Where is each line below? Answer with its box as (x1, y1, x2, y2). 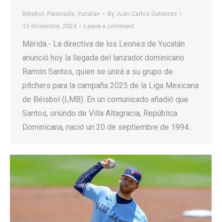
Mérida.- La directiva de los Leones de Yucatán (22, 39, 185, 49)
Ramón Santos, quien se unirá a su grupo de (22, 67, 173, 77)
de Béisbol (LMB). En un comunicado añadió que (22, 95, 188, 105)
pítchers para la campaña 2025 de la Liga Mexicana (22, 81, 199, 91)
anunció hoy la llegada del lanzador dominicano (22, 53, 184, 63)
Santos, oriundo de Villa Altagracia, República (22, 109, 177, 118)
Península (47, 10, 74, 18)
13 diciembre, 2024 (22, 22, 76, 30)
